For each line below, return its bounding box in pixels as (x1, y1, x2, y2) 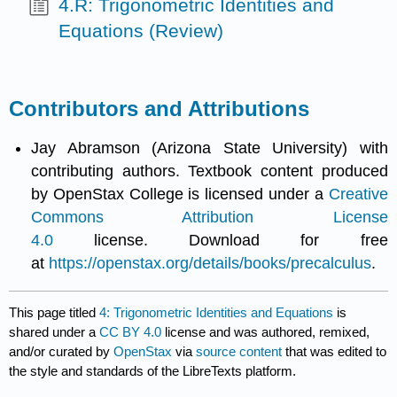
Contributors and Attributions (9, 96, 310, 121)
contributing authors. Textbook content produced (31, 162, 388, 181)
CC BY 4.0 (99, 323, 162, 339)
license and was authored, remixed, (161, 323, 370, 339)
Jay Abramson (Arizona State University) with (31, 139, 388, 158)
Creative (328, 185, 388, 204)
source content (196, 343, 283, 359)
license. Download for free (53, 231, 388, 250)
